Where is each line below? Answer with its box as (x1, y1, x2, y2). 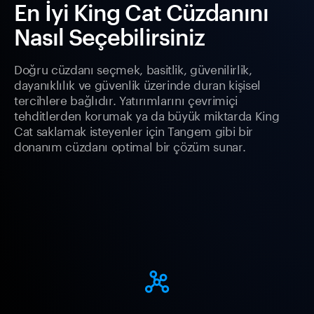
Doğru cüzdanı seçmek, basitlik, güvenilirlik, (14, 59, 252, 78)
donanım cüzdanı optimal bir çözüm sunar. (14, 136, 246, 155)
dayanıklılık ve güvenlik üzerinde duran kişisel (14, 74, 261, 93)
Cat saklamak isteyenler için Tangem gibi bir (14, 121, 254, 139)
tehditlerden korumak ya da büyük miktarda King (14, 105, 280, 124)
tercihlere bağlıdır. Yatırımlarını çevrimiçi (14, 90, 238, 109)
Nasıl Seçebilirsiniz (14, 24, 205, 50)
